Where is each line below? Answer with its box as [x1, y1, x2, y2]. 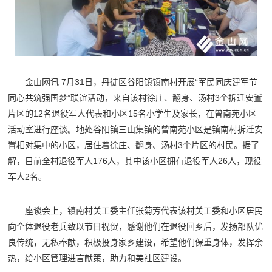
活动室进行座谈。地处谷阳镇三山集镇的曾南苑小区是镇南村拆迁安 [8, 124, 263, 135]
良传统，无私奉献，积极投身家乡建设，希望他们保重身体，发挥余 [8, 237, 263, 248]
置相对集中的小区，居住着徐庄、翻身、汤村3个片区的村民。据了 [8, 140, 260, 151]
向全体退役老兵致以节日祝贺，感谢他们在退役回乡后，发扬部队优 [8, 222, 263, 232]
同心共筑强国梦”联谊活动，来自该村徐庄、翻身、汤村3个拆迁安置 [8, 93, 263, 103]
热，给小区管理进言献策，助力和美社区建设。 [8, 253, 187, 263]
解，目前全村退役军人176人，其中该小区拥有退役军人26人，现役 [8, 156, 262, 166]
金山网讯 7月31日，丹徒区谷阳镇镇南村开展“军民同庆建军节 [25, 77, 258, 87]
